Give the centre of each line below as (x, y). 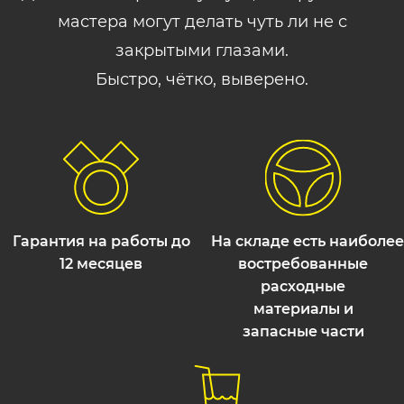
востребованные (303, 264)
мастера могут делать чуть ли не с (202, 22)
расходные (303, 286)
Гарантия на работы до (101, 241)
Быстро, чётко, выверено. (202, 79)
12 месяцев (101, 264)
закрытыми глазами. (202, 50)
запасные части (303, 331)
